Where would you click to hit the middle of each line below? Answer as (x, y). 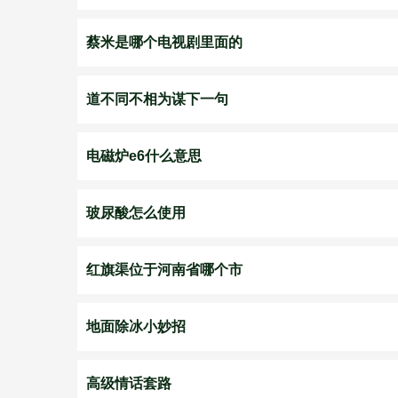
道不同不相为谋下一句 (157, 99)
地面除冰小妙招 (136, 326)
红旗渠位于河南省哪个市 (164, 270)
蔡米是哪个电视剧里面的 (164, 42)
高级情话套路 (129, 383)
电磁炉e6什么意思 (144, 156)
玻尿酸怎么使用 (136, 213)
